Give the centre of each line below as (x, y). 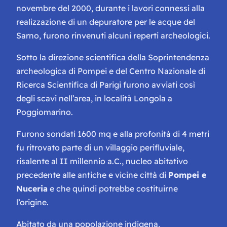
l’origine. (32, 202)
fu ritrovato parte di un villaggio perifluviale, (100, 148)
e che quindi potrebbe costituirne (113, 189)
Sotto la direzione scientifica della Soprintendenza (113, 58)
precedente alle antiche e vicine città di (92, 175)
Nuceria (32, 189)
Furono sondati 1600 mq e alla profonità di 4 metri (113, 134)
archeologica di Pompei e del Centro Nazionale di (111, 71)
